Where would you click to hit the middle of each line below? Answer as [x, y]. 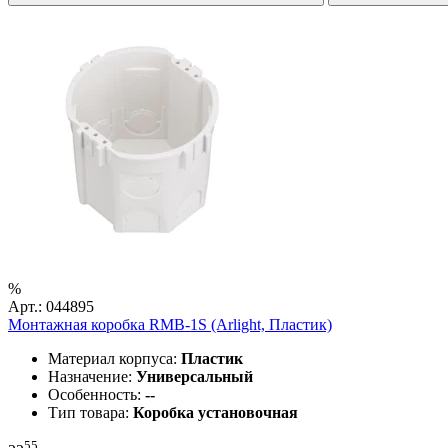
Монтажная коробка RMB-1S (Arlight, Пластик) [170, 324]
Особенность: [96, 394]
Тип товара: [90, 412]
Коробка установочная [215, 412]
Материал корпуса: [114, 358]
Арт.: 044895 [51, 306]
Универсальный [194, 376]
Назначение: [92, 376]
